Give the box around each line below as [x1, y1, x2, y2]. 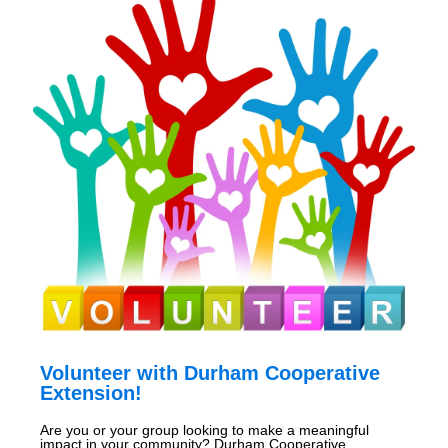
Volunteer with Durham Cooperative [40, 362, 380, 385]
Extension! [40, 382, 142, 405]
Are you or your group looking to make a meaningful [40, 422, 369, 439]
